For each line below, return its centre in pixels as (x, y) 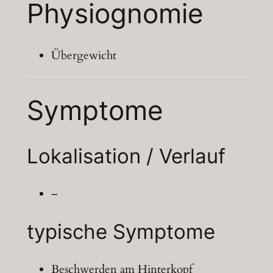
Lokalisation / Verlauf (126, 156)
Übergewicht (83, 55)
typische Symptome (121, 232)
